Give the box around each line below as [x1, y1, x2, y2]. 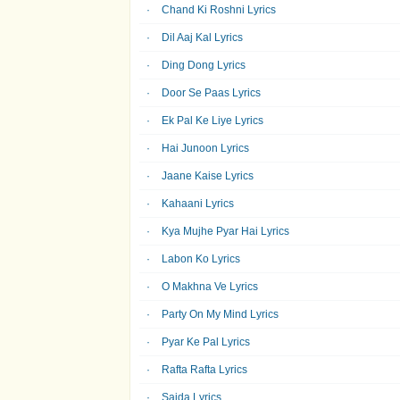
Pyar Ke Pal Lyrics [162, 336, 250, 348]
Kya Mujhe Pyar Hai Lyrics [162, 225, 289, 237]
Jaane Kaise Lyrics [162, 170, 254, 182]
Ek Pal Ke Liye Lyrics [162, 114, 263, 127]
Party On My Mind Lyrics [162, 308, 279, 321]
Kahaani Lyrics [162, 197, 234, 210]
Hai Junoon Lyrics [162, 142, 249, 154]
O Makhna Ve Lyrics [162, 280, 258, 293]
